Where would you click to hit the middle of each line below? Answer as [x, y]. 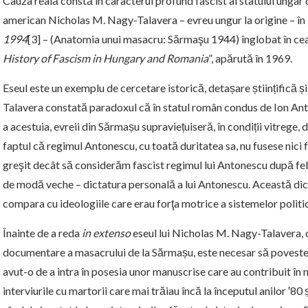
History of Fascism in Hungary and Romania [106, 58]
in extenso [106, 233]
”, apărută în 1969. [250, 58]
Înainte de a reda [42, 233]
